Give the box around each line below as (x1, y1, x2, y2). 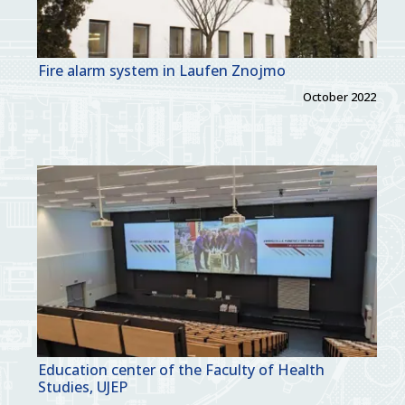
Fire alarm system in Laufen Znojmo (38, 61, 286, 81)
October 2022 (303, 89, 376, 106)
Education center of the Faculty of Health (38, 360, 325, 381)
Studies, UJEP (38, 377, 127, 398)
